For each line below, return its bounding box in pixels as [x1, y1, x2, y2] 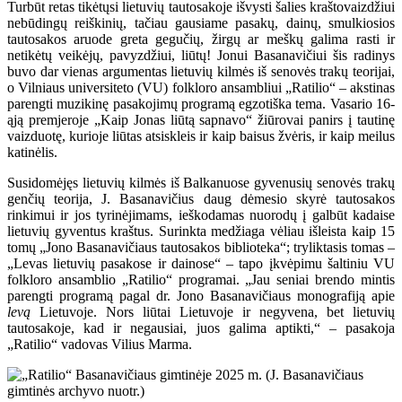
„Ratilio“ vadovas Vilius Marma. [7, 336, 192, 353]
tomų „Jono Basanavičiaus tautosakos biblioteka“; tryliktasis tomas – [7, 240, 395, 256]
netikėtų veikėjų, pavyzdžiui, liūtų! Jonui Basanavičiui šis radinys [7, 48, 395, 64]
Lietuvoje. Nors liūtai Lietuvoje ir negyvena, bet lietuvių [39, 304, 395, 320]
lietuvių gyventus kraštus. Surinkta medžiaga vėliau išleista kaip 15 [7, 223, 395, 240]
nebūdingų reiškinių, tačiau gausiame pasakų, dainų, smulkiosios [7, 15, 395, 31]
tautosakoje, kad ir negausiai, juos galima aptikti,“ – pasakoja [7, 320, 395, 336]
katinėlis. [7, 144, 57, 161]
